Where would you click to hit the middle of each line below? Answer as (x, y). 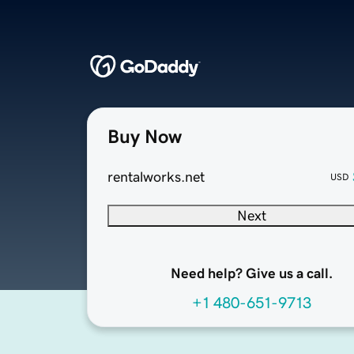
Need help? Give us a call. (251, 274)
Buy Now (145, 137)
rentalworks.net (156, 177)
